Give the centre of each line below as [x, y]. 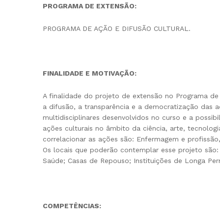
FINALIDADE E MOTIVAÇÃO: [90, 73]
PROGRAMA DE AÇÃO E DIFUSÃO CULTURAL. [117, 28]
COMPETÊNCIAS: [72, 206]
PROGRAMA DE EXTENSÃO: [90, 6]
